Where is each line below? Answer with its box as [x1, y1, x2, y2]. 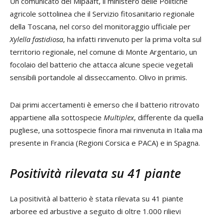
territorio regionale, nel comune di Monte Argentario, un [10, 47, 197, 57]
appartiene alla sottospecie [10, 112, 104, 123]
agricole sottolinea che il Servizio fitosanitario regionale [10, 9, 195, 19]
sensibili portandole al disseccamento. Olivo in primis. [10, 72, 187, 83]
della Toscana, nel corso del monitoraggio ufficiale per [10, 22, 191, 32]
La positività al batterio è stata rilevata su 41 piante [10, 194, 183, 204]
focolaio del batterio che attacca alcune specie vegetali [10, 60, 193, 70]
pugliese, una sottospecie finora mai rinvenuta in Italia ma [10, 125, 202, 135]
